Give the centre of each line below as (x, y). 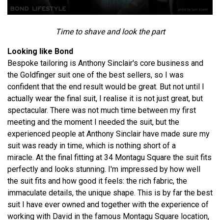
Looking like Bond (40, 52)
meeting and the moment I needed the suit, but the (93, 122)
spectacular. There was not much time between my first (102, 110)
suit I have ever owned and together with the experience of (108, 205)
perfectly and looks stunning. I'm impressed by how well (104, 169)
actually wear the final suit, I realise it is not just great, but (105, 99)
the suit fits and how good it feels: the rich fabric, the (97, 181)
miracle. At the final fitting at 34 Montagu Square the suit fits (110, 158)
